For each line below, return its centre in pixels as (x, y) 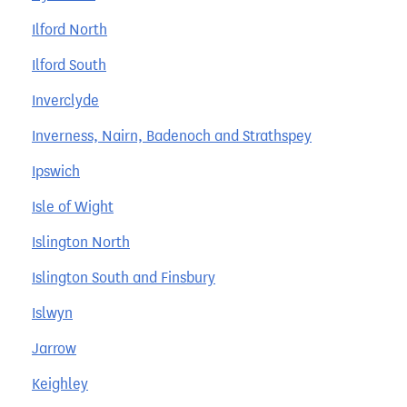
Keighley (60, 383)
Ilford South (69, 65)
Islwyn (52, 313)
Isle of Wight (73, 206)
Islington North (81, 242)
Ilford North (69, 29)
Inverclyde (65, 100)
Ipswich (56, 171)
